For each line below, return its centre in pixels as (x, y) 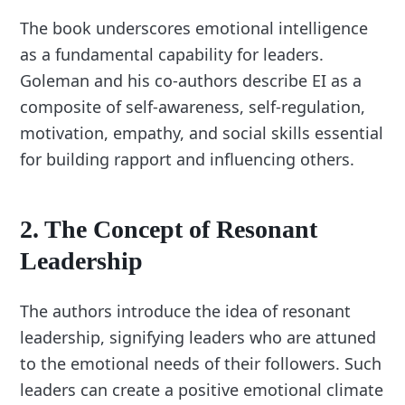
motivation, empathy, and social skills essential (202, 133)
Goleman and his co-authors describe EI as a (191, 81)
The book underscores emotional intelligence (194, 28)
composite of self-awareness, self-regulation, (193, 107)
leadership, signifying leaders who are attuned (198, 338)
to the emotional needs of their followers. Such (201, 364)
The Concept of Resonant (181, 230)
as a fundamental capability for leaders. (172, 55)
